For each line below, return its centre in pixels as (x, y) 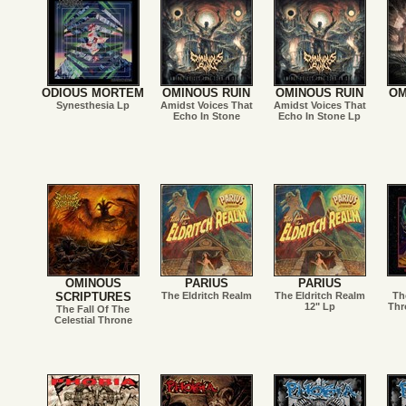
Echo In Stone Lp (319, 116)
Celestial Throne (93, 320)
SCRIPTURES (93, 297)
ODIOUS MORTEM (93, 93)
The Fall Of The (93, 309)
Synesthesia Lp (93, 105)
